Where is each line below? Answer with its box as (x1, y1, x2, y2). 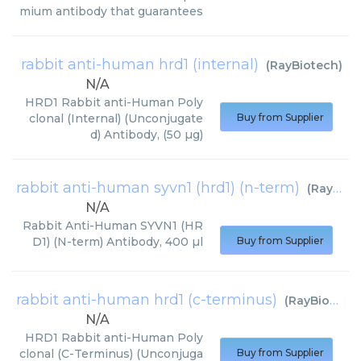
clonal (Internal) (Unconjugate (29, 111, 203, 126)
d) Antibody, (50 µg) (90, 127, 203, 142)
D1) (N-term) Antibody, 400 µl (32, 234, 203, 249)
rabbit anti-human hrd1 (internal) (21, 56, 259, 73)
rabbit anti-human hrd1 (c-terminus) (16, 291, 277, 309)
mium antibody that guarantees (19, 4, 203, 19)
